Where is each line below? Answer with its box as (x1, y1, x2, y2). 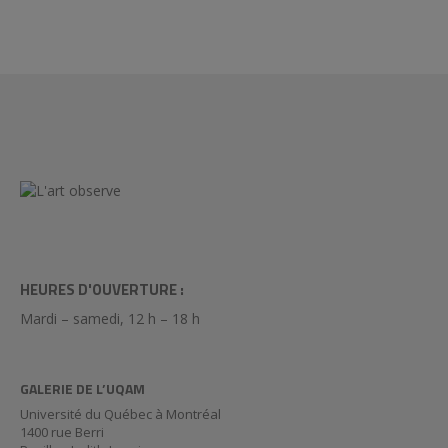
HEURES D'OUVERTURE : (20, 278, 184, 301)
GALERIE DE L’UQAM (20, 378, 145, 399)
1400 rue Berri (20, 423, 104, 441)
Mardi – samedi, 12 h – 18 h (20, 309, 200, 328)
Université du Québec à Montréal (20, 405, 221, 423)
